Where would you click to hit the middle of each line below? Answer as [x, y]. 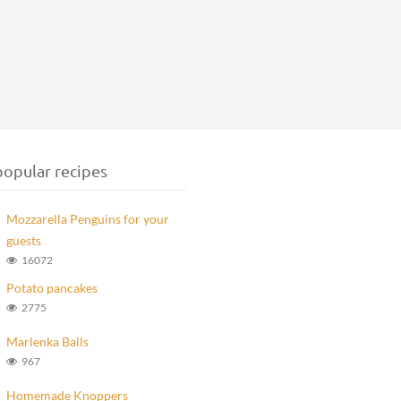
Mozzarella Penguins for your [87, 219]
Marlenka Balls [47, 341]
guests [23, 240]
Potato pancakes [51, 288]
